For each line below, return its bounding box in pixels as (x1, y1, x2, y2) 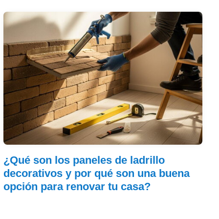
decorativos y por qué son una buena (3, 167, 190, 179)
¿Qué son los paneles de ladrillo (3, 153, 165, 166)
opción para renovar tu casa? (3, 180, 151, 193)
